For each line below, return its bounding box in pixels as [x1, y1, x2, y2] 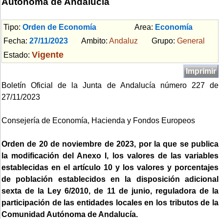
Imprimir [186, 66, 216, 75]
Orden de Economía [22, 22, 96, 31]
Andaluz [109, 36, 138, 45]
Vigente [32, 49, 64, 60]
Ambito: [68, 36, 109, 45]
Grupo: [138, 36, 177, 45]
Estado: [3, 50, 32, 59]
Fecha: [3, 36, 29, 45]
